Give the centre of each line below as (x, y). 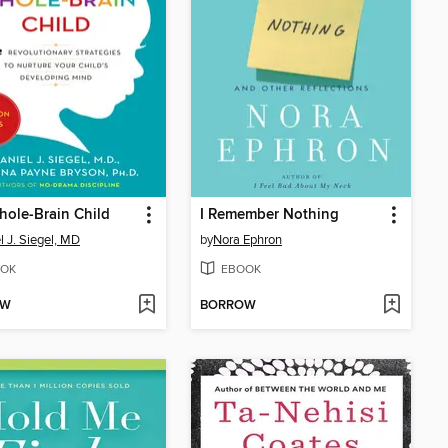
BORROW (228, 306)
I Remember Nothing (269, 214)
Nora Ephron (247, 239)
